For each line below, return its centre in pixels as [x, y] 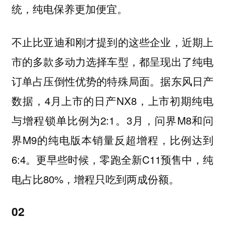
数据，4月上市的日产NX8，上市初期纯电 [113, 101]
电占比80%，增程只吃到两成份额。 [95, 179]
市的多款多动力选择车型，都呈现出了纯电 [113, 62]
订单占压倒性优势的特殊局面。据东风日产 [113, 81]
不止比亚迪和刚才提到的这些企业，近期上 [113, 42]
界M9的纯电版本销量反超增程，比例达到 [113, 140]
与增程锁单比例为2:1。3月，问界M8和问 [113, 120]
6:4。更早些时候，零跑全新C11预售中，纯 [113, 159]
